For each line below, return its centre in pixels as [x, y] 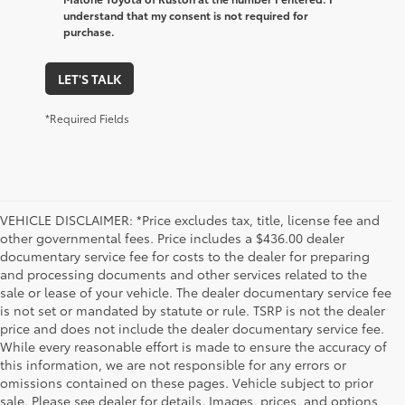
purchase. [89, 32]
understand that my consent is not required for [186, 15]
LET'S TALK [89, 79]
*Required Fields [87, 118]
